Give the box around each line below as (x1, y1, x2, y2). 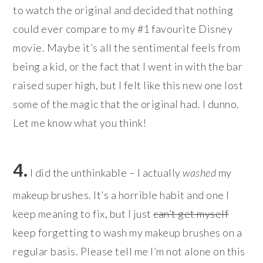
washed (183, 166, 217, 179)
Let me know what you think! (13, 116, 147, 129)
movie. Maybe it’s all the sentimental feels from (13, 41, 241, 54)
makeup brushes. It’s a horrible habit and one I (13, 188, 230, 201)
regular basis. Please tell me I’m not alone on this (13, 244, 245, 258)
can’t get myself (153, 207, 229, 220)
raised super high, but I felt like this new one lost (13, 78, 244, 92)
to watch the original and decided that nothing (13, 3, 234, 16)
